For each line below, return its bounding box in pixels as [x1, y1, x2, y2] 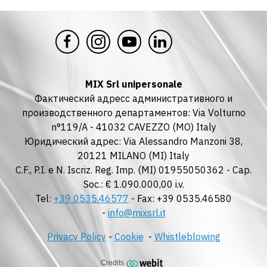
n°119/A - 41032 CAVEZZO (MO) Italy [51, 121, 216, 133]
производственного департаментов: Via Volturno [21, 107, 246, 119]
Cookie [114, 231, 144, 243]
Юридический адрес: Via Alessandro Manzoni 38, [24, 135, 243, 147]
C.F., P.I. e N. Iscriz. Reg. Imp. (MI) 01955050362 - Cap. [15, 164, 252, 176]
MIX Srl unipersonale [85, 78, 182, 90]
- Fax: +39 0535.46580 [129, 193, 232, 204]
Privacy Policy [46, 231, 106, 243]
